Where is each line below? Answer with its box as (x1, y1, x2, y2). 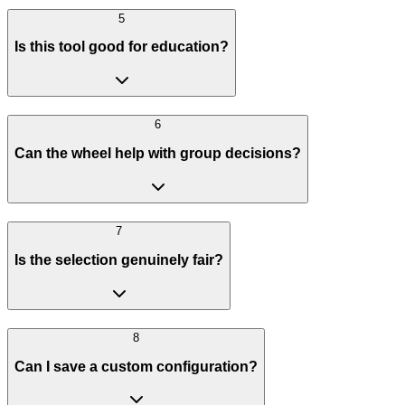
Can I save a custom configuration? (14, 358, 258, 374)
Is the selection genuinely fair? (14, 251, 223, 268)
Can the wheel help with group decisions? (14, 146, 301, 161)
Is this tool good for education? (14, 39, 229, 55)
